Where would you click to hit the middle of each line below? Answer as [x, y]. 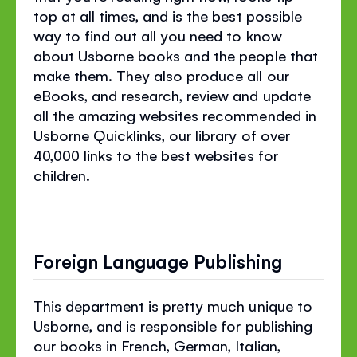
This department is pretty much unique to [173, 306]
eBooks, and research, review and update [172, 95]
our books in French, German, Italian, [157, 345]
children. [62, 175]
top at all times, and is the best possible [168, 16]
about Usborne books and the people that [176, 55]
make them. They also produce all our [161, 75]
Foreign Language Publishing [158, 260]
